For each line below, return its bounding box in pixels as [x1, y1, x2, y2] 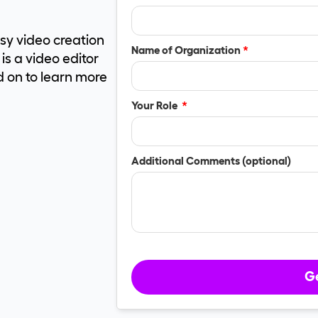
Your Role [131, 99, 182, 112]
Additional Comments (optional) [131, 155, 291, 168]
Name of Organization [131, 44, 243, 57]
